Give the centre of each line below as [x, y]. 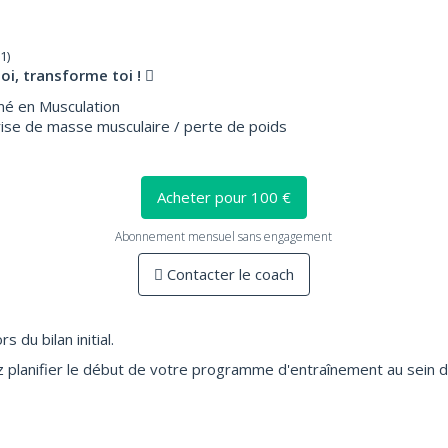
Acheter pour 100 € [223, 197]
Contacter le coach [228, 274]
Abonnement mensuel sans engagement [224, 236]
